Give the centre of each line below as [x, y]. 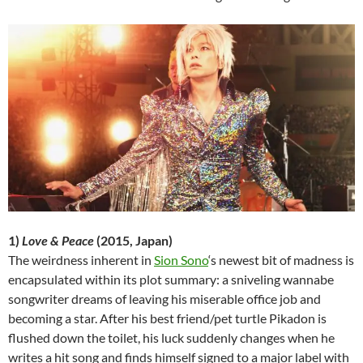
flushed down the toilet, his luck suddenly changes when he [171, 338]
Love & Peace [58, 241]
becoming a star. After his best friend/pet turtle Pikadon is [167, 318]
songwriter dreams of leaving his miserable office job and [164, 299]
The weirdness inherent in [81, 260]
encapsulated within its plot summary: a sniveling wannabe [171, 280]
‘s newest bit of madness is [281, 260]
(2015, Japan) [133, 241]
